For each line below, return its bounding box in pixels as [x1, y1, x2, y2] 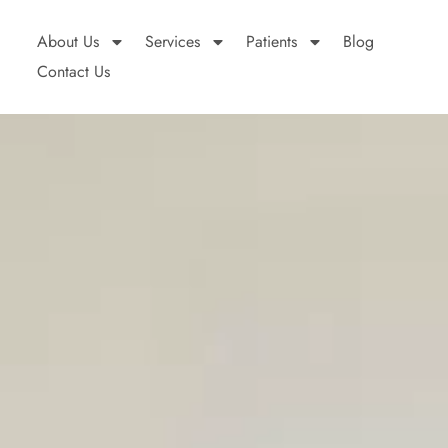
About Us [36, 29, 99, 53]
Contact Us [36, 59, 110, 83]
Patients [245, 29, 297, 53]
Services [144, 29, 200, 53]
